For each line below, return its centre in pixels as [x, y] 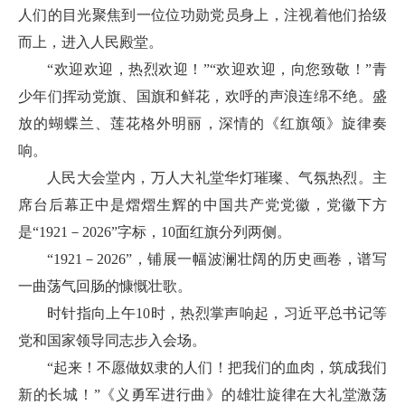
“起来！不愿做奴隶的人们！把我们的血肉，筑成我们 [217, 367]
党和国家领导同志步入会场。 [112, 340]
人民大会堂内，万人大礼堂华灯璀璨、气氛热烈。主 [217, 178]
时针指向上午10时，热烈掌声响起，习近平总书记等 [217, 313]
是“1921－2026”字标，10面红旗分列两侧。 [155, 232]
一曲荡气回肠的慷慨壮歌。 [105, 286]
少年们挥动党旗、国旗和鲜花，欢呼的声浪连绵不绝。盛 [202, 96]
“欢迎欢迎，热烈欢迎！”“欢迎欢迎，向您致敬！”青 [217, 69]
